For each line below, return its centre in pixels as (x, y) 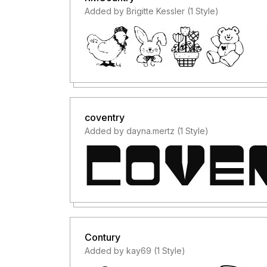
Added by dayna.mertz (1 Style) (147, 131)
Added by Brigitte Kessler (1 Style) (152, 11)
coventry (105, 117)
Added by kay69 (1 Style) (135, 251)
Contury (103, 237)
